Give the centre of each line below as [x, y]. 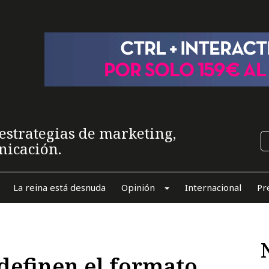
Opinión [138, 187]
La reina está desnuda [59, 187]
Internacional [213, 187]
